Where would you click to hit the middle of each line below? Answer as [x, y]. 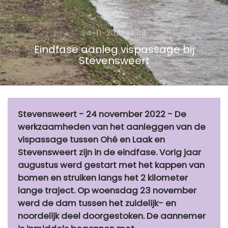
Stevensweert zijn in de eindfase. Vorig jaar [109, 152]
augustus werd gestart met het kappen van [111, 165]
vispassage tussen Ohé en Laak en [91, 140]
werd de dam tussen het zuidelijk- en [97, 203]
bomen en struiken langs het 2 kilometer [103, 178]
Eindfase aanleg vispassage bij [114, 50]
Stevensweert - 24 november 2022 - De [102, 114]
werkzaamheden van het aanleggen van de [112, 127]
